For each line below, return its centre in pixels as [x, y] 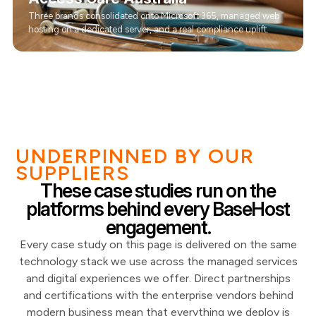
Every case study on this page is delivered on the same [158, 244]
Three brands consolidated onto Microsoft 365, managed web [153, 16]
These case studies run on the [158, 190]
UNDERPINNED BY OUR [135, 156]
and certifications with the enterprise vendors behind [158, 295]
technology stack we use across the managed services [158, 261]
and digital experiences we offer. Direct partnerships [158, 278]
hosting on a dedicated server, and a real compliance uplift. [148, 29]
